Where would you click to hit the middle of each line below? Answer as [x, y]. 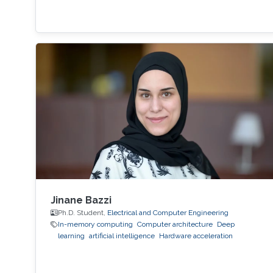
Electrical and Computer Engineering [168, 213]
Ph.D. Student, [82, 213]
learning [71, 236]
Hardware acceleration [196, 236]
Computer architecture [175, 225]
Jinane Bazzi [81, 200]
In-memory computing [95, 225]
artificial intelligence [122, 236]
